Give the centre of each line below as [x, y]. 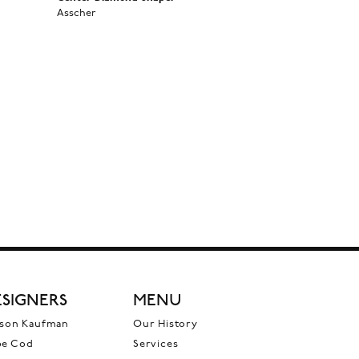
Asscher [77, 13]
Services [156, 344]
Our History [165, 324]
